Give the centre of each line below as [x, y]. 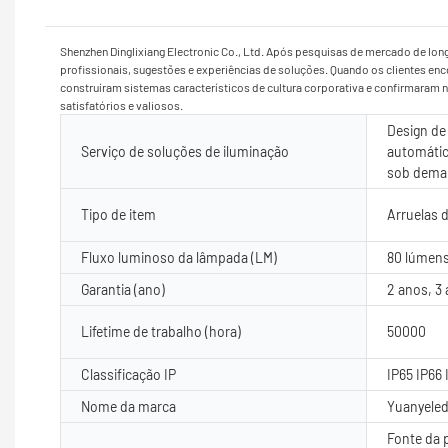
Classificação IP [128, 374]
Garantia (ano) [123, 289]
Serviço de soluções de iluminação [185, 151]
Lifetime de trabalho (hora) [161, 331]
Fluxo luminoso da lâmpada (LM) [179, 257]
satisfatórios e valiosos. [121, 104]
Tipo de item [118, 214]
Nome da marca [128, 406]
